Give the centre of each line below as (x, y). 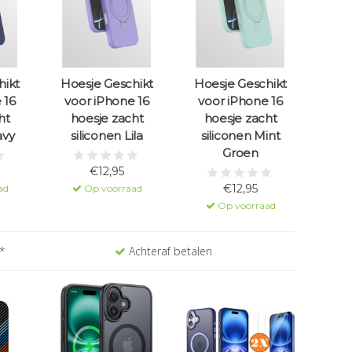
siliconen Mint (240, 136)
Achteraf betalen (169, 251)
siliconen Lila (107, 136)
